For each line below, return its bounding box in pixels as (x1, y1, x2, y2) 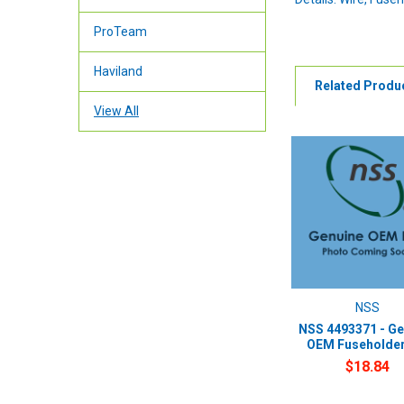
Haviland (93, 64, 142, 79)
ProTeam (93, 24, 147, 40)
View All (93, 104, 139, 119)
